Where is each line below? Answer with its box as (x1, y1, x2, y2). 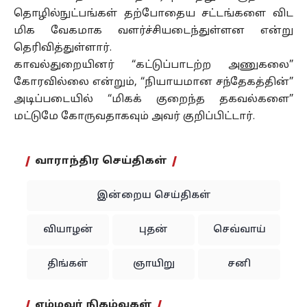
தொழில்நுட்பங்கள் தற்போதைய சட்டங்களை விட (14, 8, 293, 21)
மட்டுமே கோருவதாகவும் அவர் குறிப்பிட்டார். (14, 110, 255, 123)
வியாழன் (42, 224, 93, 236)
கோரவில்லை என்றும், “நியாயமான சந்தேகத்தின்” (14, 76, 293, 89)
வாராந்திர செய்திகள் (35, 155, 167, 168)
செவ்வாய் (212, 224, 266, 236)
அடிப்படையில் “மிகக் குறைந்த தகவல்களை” (14, 93, 293, 106)
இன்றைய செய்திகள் (96, 190, 211, 201)
